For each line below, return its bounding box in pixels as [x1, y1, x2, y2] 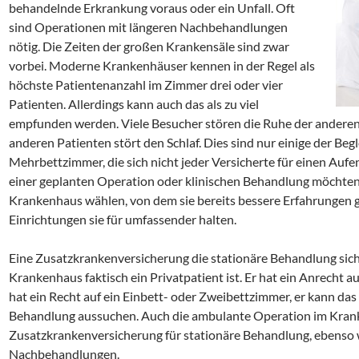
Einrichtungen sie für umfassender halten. [9, 212, 236, 227]
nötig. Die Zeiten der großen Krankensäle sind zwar [9, 38, 289, 54]
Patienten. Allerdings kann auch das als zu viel [9, 96, 259, 111]
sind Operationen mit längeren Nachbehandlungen [9, 19, 288, 34]
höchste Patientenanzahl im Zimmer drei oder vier [9, 77, 283, 92]
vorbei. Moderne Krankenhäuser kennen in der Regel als [9, 58, 315, 73]
